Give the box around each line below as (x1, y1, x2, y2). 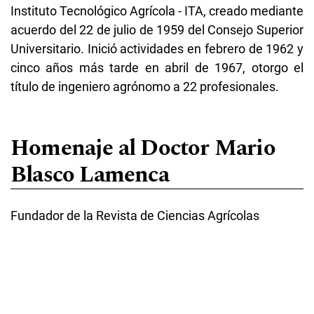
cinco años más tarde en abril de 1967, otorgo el (11, 60, 303, 75)
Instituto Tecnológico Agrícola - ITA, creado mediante (11, 3, 303, 18)
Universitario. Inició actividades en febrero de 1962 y (11, 41, 303, 56)
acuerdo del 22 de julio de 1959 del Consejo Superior (11, 22, 303, 37)
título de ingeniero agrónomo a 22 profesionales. (11, 78, 279, 94)
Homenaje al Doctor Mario (11, 130, 275, 165)
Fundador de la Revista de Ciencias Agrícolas (11, 207, 259, 223)
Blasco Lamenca (11, 157, 169, 192)
